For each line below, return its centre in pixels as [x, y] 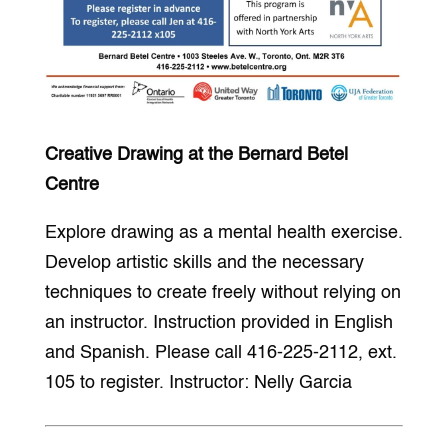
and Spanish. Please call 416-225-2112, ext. [220, 352]
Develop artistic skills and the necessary [204, 262]
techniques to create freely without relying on [222, 292]
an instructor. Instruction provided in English [218, 322]
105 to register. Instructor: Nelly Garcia [198, 382]
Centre [71, 184]
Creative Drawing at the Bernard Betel [196, 154]
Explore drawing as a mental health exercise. [223, 232]
